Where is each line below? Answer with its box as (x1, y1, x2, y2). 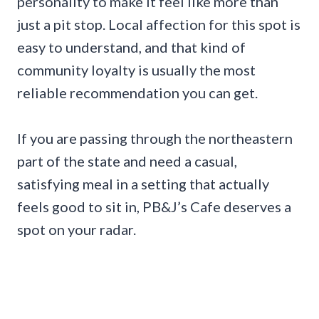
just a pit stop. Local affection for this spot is (17, 15, 300, 33)
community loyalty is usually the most (17, 61, 256, 78)
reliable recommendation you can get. (17, 83, 258, 101)
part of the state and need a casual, (17, 152, 237, 169)
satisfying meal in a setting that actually (17, 174, 269, 192)
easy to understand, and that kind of (17, 38, 246, 56)
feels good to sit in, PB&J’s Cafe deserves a (17, 197, 291, 215)
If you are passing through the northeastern (17, 129, 293, 147)
